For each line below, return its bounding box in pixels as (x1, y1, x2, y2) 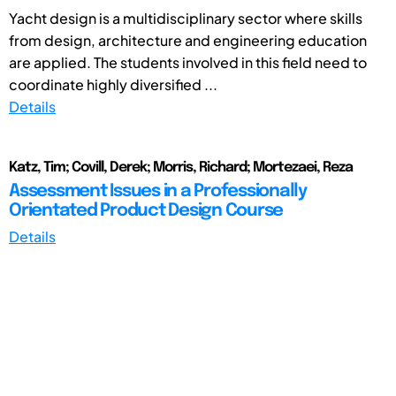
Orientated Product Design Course (9, 201, 283, 220)
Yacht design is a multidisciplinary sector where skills (9, 8, 362, 27)
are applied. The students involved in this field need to (9, 52, 367, 72)
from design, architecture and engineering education (9, 30, 367, 49)
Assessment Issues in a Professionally (9, 181, 307, 201)
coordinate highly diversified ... (9, 74, 217, 94)
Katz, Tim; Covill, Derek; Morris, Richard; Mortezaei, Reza (9, 159, 353, 175)
